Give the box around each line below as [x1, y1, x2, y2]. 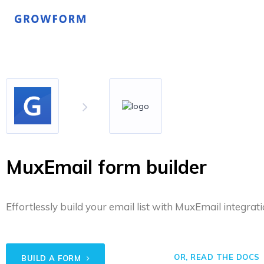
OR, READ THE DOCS [174, 252, 260, 262]
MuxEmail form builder [6, 155, 207, 179]
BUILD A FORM [21, 253, 84, 263]
